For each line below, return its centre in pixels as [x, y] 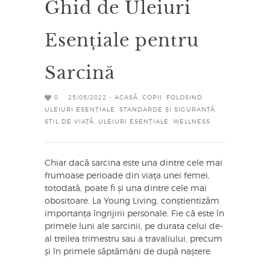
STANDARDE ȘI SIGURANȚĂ [167, 109]
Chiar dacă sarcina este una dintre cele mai [133, 163]
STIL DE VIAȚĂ [69, 121]
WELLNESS [192, 121]
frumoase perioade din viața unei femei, [127, 176]
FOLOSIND [184, 97]
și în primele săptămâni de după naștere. [128, 252]
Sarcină [80, 71]
